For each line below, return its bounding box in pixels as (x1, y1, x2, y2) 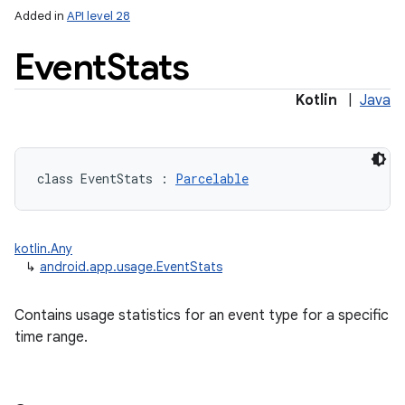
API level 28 (67, 8, 130, 24)
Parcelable (175, 170, 249, 187)
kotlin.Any (14, 240, 72, 257)
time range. (14, 328, 88, 346)
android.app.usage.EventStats (40, 259, 222, 275)
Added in (14, 8, 67, 24)
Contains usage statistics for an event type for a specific (14, 306, 389, 325)
